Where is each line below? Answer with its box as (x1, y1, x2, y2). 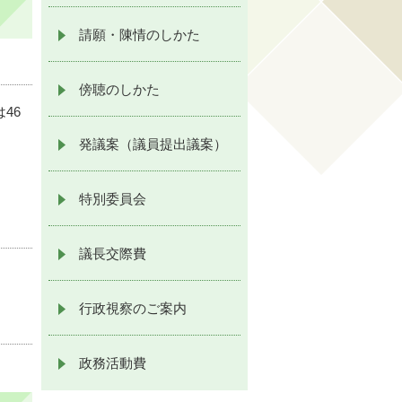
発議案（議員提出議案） (79, 137, 227, 152)
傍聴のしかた (79, 83, 160, 97)
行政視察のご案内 (79, 301, 187, 316)
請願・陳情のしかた (79, 28, 200, 42)
